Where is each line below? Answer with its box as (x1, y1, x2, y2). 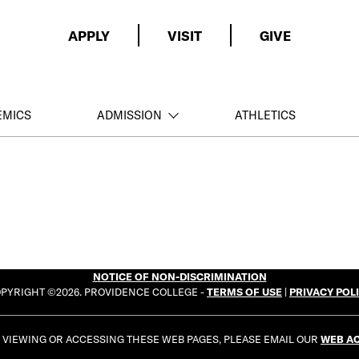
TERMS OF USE (207, 284, 282, 298)
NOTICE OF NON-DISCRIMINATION (92, 269, 267, 283)
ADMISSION (97, 108, 163, 123)
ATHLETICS (235, 108, 296, 123)
